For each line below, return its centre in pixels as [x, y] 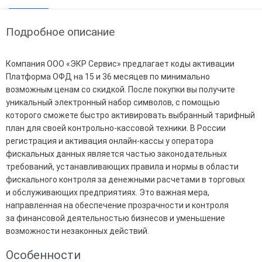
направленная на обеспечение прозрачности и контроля [117, 205]
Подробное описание [60, 32]
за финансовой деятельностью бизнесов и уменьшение [116, 218]
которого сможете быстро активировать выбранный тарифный [130, 115]
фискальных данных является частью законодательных [116, 154]
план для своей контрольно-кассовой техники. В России [116, 128]
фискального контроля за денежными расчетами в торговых [125, 179]
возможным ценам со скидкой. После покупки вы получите [120, 89]
